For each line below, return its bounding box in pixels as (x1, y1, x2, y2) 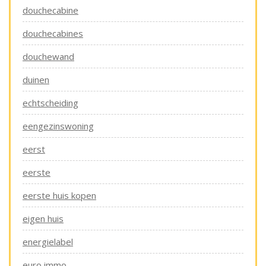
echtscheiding (23, 97, 78, 109)
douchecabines (23, 27, 83, 39)
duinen (23, 74, 49, 85)
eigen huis (23, 213, 64, 224)
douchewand (23, 50, 74, 62)
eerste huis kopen (23, 189, 96, 201)
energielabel (23, 236, 73, 248)
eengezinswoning (23, 120, 94, 132)
